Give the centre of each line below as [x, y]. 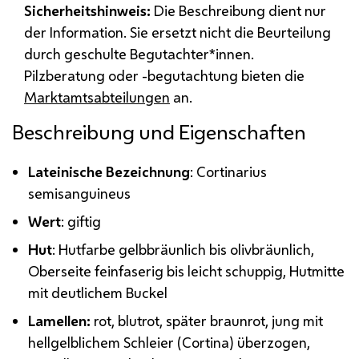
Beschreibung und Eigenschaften [159, 132]
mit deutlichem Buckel [98, 292]
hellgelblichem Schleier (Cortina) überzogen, [169, 342]
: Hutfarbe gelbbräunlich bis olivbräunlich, [184, 249]
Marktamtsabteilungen [97, 97]
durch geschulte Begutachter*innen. [139, 53]
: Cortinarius [229, 171]
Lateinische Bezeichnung [109, 171]
